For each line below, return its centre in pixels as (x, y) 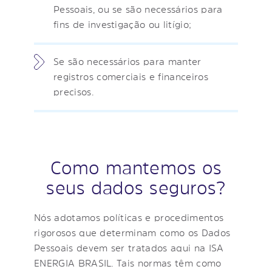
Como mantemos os (136, 167)
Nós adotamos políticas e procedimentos (129, 217)
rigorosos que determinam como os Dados (132, 232)
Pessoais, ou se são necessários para (138, 9)
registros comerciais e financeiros (131, 76)
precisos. (73, 91)
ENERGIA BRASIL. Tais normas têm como (128, 263)
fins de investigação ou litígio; (123, 24)
